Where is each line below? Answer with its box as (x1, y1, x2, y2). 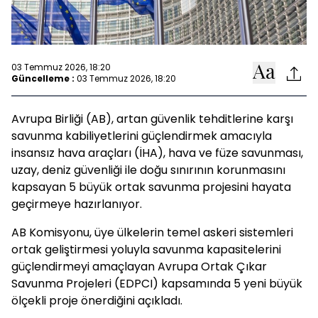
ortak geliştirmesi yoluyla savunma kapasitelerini (11, 241, 281, 258)
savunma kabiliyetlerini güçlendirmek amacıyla (11, 128, 272, 144)
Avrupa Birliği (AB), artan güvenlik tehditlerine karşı (11, 111, 293, 127)
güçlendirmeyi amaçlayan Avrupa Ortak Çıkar (11, 258, 267, 275)
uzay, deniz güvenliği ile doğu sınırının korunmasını (11, 162, 285, 178)
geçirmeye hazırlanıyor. (11, 196, 142, 212)
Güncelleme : (11, 72, 75, 84)
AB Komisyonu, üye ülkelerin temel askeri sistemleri (11, 224, 293, 241)
